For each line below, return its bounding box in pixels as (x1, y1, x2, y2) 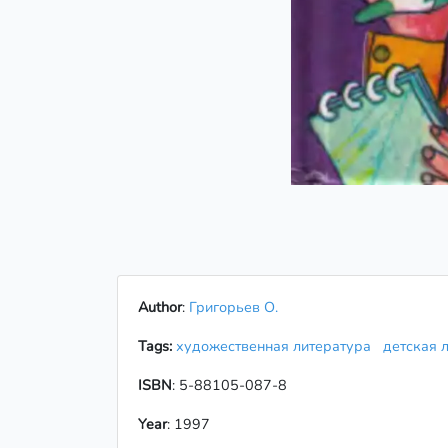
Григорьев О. (189, 296, 278, 317)
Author (138, 296, 182, 317)
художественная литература (176, 335, 379, 356)
